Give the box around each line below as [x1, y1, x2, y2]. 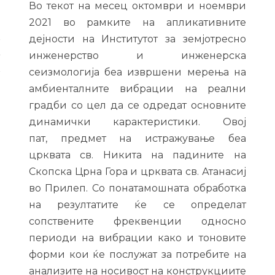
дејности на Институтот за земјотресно [28, 33, 246, 45]
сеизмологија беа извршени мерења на [28, 66, 246, 78]
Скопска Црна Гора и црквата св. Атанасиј [28, 165, 246, 177]
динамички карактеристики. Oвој [28, 115, 246, 128]
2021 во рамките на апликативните [28, 16, 246, 28]
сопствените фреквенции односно [28, 215, 246, 227]
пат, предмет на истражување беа [28, 132, 246, 144]
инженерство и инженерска [28, 49, 246, 61]
